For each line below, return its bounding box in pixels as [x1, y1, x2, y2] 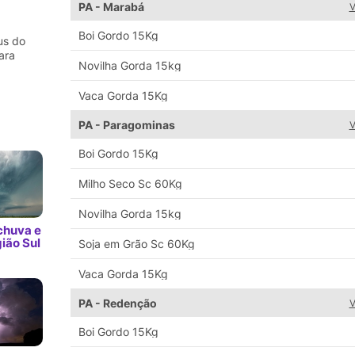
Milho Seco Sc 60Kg [78, 177, 182, 191]
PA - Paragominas [78, 118, 175, 132]
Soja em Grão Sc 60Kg [78, 237, 195, 251]
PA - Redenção [78, 296, 157, 311]
